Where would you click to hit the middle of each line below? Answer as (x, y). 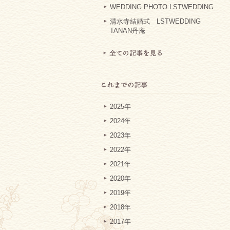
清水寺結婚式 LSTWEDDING (155, 22)
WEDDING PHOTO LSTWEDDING (162, 7)
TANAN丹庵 (128, 31)
